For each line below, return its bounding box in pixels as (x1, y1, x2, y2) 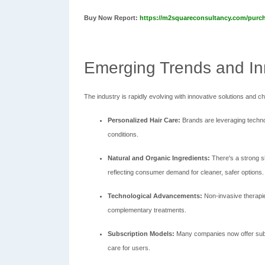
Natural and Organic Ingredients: (108, 154, 210, 161)
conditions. (108, 131, 138, 138)
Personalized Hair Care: (108, 117, 180, 124)
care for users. (108, 244, 150, 251)
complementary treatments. (108, 206, 186, 214)
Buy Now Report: (84, 14, 140, 21)
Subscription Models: (108, 230, 174, 237)
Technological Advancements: (108, 192, 202, 199)
